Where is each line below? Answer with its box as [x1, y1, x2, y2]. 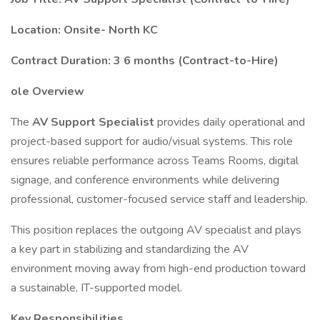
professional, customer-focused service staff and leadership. [11, 191, 308, 207]
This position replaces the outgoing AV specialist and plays [11, 222, 301, 238]
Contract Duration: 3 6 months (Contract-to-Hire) [11, 53, 279, 69]
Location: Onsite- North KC [11, 22, 158, 38]
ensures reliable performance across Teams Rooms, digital [11, 153, 299, 169]
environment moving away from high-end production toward [11, 261, 306, 276]
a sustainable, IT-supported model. [11, 280, 182, 296]
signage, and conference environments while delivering [11, 172, 279, 188]
